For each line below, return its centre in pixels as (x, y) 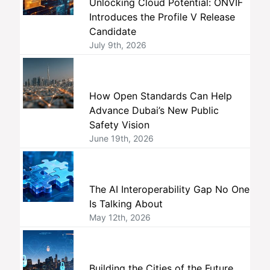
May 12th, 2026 (120, 218)
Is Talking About (126, 204)
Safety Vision (119, 125)
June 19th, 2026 (121, 139)
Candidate (112, 32)
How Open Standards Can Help (160, 96)
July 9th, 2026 (118, 45)
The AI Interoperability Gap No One (169, 190)
